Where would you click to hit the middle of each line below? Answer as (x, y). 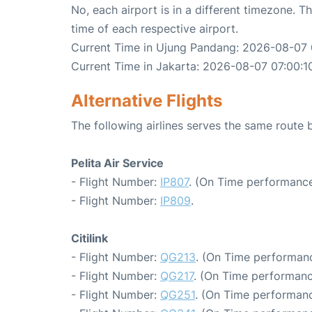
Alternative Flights (147, 101)
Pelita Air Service (117, 163)
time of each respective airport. (155, 29)
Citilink (89, 239)
